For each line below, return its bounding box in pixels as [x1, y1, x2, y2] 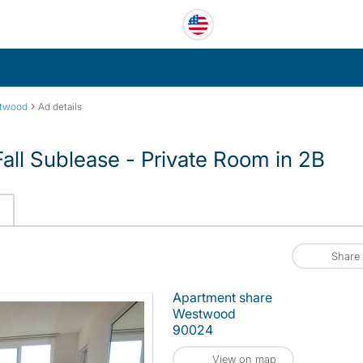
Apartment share [173, 289, 272, 305]
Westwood [173, 305, 236, 322]
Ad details [38, 100, 82, 113]
